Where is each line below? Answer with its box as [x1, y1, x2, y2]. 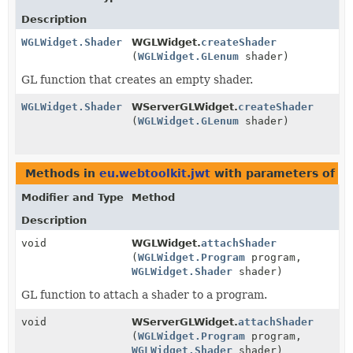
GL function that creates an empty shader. [21, 72, 253, 86]
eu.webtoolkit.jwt [99, 166, 210, 180]
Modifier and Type [21, 191, 124, 203]
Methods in [25, 166, 99, 180]
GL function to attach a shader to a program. [21, 288, 267, 301]
